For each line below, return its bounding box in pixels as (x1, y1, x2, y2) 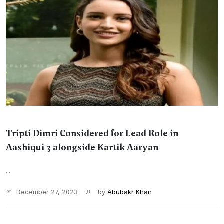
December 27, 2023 (16, 188, 78, 196)
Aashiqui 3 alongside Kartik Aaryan (6, 141, 158, 153)
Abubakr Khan (107, 188, 152, 196)
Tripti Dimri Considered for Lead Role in (6, 127, 178, 139)
